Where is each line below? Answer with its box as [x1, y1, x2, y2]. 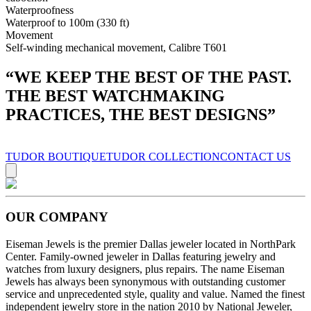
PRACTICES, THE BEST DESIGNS [6, 105, 267, 124]
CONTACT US [220, 150, 291, 162]
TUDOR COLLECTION [106, 150, 220, 162]
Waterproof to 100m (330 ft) [6, 16, 129, 28]
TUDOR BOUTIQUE [6, 150, 106, 162]
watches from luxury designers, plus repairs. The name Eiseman [6, 263, 285, 276]
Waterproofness [6, 3, 74, 16]
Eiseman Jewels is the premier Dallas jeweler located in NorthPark [6, 238, 296, 251]
